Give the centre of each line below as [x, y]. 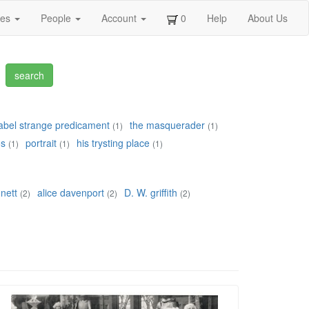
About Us [268, 18]
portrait [41, 143]
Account [120, 18]
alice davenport [71, 193]
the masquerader [167, 125]
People [57, 18]
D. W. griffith [151, 193]
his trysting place [113, 143]
